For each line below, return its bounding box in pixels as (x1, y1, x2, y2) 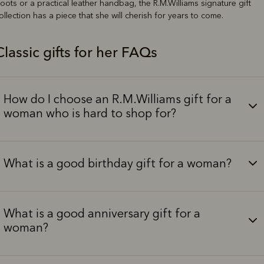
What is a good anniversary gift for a (3, 206, 200, 221)
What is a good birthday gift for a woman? (3, 156, 232, 171)
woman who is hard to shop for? (3, 106, 176, 121)
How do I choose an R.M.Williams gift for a (3, 92, 232, 107)
